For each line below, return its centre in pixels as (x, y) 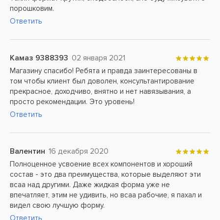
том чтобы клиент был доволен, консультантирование (102, 81)
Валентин (27, 151)
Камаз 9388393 (39, 58)
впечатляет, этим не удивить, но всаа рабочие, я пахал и (106, 195)
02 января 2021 (98, 58)
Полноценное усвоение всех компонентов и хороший (101, 164)
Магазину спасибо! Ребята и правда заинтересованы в (104, 71)
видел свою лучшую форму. (57, 205)
